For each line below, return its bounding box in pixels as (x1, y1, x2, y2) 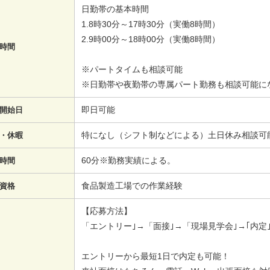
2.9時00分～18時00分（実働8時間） (81, 34, 221, 44)
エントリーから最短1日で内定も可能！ (81, 251, 230, 261)
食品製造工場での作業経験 (81, 180, 183, 190)
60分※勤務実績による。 (81, 155, 176, 165)
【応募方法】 (81, 206, 133, 216)
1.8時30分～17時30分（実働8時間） (81, 19, 221, 29)
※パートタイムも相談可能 (81, 64, 183, 74)
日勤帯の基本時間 (81, 4, 149, 14)
